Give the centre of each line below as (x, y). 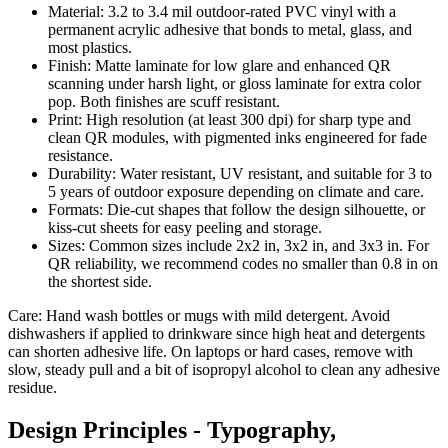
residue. (32, 387)
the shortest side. (100, 281)
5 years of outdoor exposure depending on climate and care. (236, 191)
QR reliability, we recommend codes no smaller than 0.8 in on (243, 263)
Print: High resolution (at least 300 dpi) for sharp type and (229, 119)
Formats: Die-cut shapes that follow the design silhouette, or (236, 209)
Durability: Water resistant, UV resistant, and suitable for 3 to (240, 173)
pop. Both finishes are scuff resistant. (164, 101)
